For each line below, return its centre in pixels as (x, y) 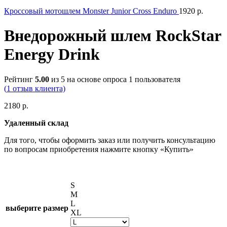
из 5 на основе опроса (89, 79)
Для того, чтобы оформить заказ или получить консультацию (110, 140)
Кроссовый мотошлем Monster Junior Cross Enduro (91, 11)
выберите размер (37, 208)
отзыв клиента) (38, 88)
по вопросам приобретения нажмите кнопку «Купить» (101, 149)
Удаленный (25, 123)
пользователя (157, 79)
